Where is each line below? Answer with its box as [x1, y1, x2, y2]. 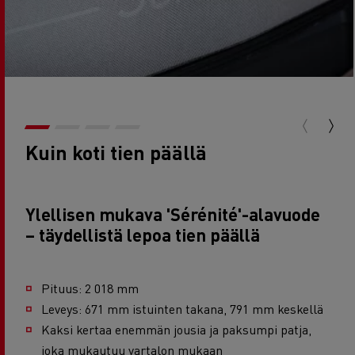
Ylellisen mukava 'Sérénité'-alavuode [25, 202, 320, 225]
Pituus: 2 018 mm [41, 279, 139, 296]
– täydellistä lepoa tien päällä [25, 223, 260, 246]
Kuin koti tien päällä [25, 139, 212, 165]
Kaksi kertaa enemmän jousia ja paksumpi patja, [41, 320, 311, 338]
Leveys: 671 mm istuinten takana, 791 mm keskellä [41, 300, 323, 317]
